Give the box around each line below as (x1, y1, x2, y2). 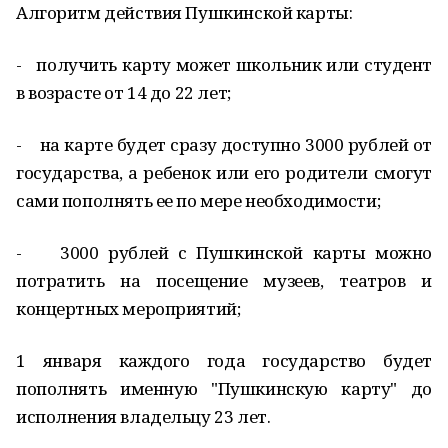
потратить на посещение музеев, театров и (16, 269, 432, 292)
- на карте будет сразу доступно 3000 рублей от (16, 133, 432, 156)
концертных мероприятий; (16, 297, 241, 320)
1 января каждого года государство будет (16, 349, 432, 372)
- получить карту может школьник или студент (16, 53, 432, 76)
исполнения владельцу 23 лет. (16, 405, 271, 428)
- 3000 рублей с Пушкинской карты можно (16, 241, 432, 264)
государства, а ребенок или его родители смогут (16, 161, 432, 184)
